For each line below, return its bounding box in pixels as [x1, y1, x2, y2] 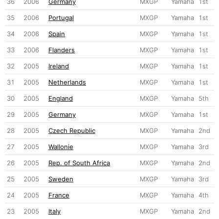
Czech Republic [48, 126, 95, 134]
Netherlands [48, 78, 86, 86]
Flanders [48, 45, 75, 54]
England [48, 94, 73, 102]
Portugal [48, 13, 74, 22]
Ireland [48, 62, 69, 70]
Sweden [48, 175, 73, 183]
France [48, 191, 69, 199]
